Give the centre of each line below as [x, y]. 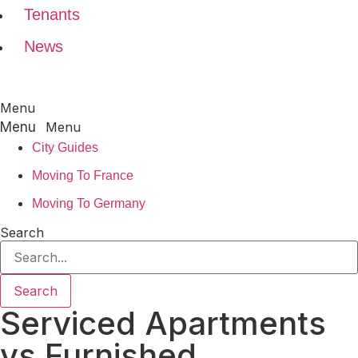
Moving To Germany [89, 203]
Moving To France [83, 175]
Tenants [52, 14]
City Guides [65, 147]
